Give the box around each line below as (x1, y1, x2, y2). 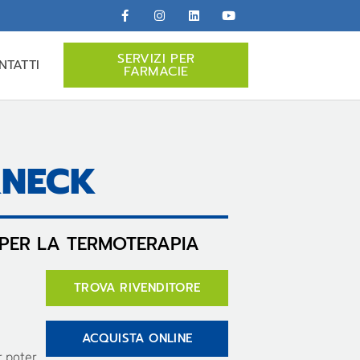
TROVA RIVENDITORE (73, 279, 201, 297)
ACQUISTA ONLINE (81, 329, 193, 348)
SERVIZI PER (117, 49, 195, 69)
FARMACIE (124, 62, 189, 82)
